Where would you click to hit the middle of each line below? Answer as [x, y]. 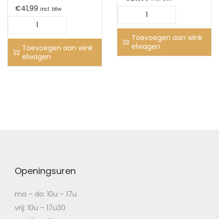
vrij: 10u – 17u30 [40, 208]
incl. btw [51, 9]
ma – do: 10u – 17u [46, 194]
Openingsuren [45, 171]
